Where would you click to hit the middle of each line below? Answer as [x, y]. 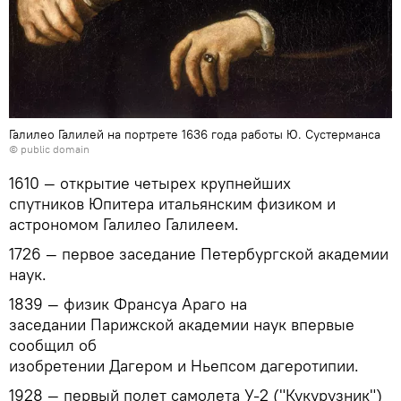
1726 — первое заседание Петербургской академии [199, 254]
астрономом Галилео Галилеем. [124, 225]
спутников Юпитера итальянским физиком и [172, 204]
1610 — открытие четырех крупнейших [150, 183]
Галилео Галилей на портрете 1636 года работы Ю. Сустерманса [195, 135]
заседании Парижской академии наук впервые [182, 325]
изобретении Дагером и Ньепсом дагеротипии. [184, 366]
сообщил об [53, 346]
